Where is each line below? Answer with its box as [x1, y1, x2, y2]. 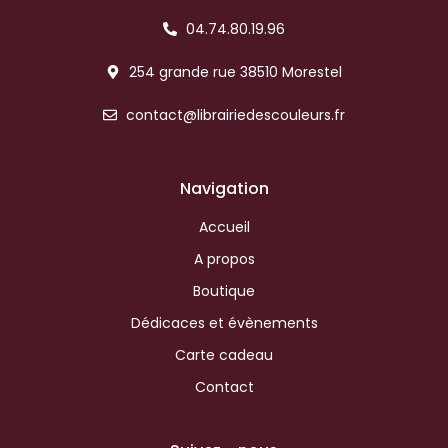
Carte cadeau [175, 344, 273, 365]
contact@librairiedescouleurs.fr [125, 104, 345, 125]
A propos [193, 248, 255, 269]
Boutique [193, 280, 255, 301]
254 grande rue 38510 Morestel [128, 61, 342, 82]
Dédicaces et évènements [130, 312, 318, 333]
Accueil [198, 216, 250, 237]
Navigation [179, 176, 269, 200]
